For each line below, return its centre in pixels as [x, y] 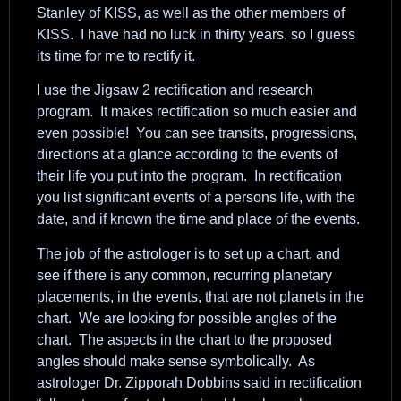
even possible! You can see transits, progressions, [197, 133]
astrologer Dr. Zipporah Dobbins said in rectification [199, 382]
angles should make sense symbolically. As [176, 361]
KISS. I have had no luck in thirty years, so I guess [196, 34]
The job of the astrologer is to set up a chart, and [188, 253]
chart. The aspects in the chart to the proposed [184, 339]
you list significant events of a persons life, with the [196, 198]
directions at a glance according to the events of [187, 155]
